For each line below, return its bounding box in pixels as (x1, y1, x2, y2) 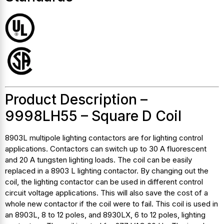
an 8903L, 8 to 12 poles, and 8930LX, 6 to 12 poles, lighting (5, 209, 205, 219)
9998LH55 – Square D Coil (5, 107, 181, 124)
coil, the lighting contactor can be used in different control (5, 176, 203, 186)
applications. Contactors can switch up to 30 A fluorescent (5, 143, 206, 153)
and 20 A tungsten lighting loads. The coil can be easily (5, 154, 192, 164)
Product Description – (5, 90, 147, 108)
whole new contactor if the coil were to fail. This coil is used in (5, 198, 218, 208)
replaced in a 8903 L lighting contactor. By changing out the (5, 165, 208, 175)
